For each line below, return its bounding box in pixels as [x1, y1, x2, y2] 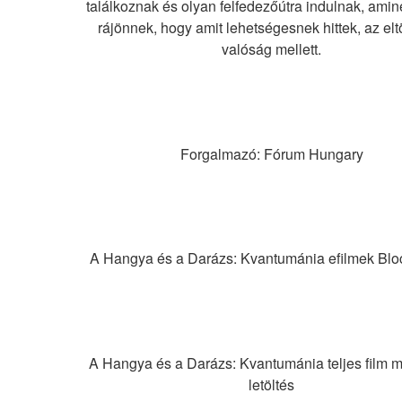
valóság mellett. [222, 38, 322, 59]
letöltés [249, 374, 295, 396]
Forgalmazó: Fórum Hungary [179, 143, 363, 164]
